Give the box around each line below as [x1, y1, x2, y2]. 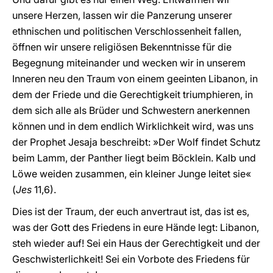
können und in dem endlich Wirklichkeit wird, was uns [12, 120, 253, 132]
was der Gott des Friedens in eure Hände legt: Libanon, [12, 221, 259, 233]
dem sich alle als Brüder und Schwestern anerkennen [12, 104, 250, 116]
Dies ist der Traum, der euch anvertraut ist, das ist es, [12, 205, 249, 218]
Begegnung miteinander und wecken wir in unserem [12, 57, 246, 69]
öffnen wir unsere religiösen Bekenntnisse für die [12, 41, 232, 53]
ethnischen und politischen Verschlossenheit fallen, [12, 25, 241, 37]
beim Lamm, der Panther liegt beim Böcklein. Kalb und [12, 152, 256, 164]
